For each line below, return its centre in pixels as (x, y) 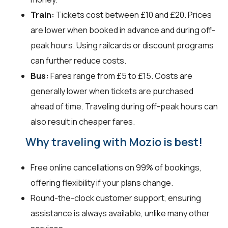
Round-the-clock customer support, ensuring (116, 198)
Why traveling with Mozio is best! (114, 142)
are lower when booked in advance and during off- (123, 30)
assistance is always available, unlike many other (120, 213)
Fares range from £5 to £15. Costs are (121, 76)
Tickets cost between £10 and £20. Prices (133, 15)
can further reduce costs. (78, 60)
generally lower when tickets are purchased (112, 91)
